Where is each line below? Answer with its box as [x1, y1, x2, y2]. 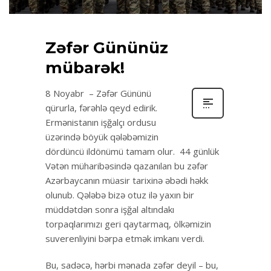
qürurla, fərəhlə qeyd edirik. [45, 101, 157, 114]
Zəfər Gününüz [45, 38, 168, 57]
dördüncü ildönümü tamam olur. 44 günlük [45, 145, 219, 157]
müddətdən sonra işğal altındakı [45, 203, 174, 215]
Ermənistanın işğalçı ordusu [45, 116, 156, 128]
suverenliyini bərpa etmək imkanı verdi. [45, 232, 204, 244]
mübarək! [45, 57, 125, 77]
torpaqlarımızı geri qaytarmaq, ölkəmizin [45, 217, 211, 230]
